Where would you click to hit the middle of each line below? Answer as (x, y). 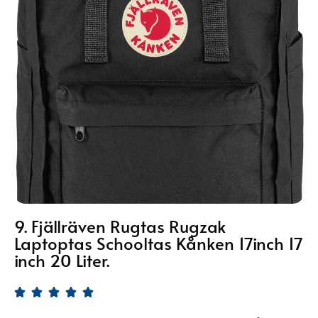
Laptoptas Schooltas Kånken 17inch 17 (159, 243)
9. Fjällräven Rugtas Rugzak (120, 226)
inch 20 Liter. (62, 261)
